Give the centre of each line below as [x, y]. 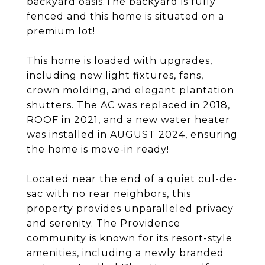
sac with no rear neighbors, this [109, 194]
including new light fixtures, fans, [115, 75]
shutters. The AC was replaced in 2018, [128, 105]
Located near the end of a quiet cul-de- [132, 179]
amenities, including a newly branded [125, 253]
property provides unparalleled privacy [130, 209]
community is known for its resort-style [130, 238]
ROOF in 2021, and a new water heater [128, 120]
